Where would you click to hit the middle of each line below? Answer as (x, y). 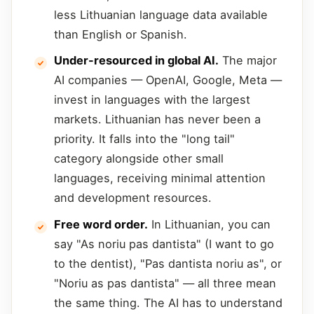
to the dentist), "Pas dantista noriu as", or (168, 263)
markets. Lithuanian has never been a (157, 120)
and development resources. (133, 198)
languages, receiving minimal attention (160, 178)
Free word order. (101, 224)
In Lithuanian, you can (209, 224)
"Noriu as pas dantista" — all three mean (165, 283)
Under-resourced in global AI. (136, 61)
